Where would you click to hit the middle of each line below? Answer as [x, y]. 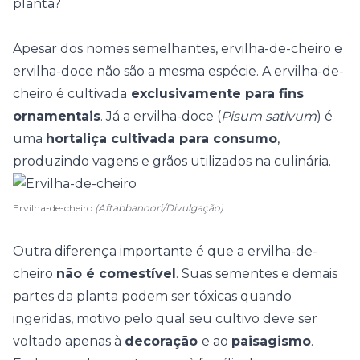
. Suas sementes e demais [257, 274]
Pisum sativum [269, 116]
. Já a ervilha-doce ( [161, 116]
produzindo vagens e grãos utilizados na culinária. [172, 161]
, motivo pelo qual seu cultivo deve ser [194, 319]
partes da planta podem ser [103, 296]
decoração [163, 341]
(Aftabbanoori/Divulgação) [159, 208]
